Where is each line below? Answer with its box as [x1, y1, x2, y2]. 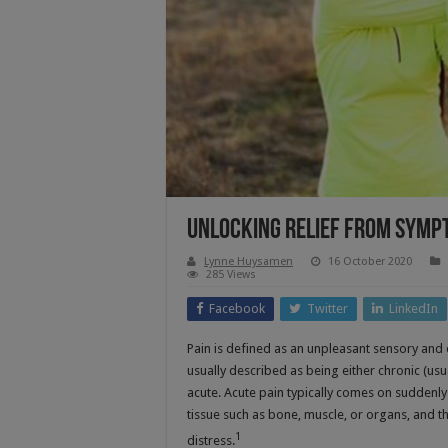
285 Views [206, 267, 256, 281]
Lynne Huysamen [204, 254, 293, 268]
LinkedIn [389, 300, 438, 316]
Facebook [209, 300, 265, 316]
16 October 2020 [328, 254, 412, 268]
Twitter [307, 300, 348, 316]
